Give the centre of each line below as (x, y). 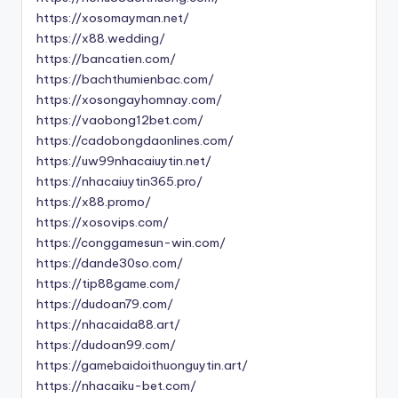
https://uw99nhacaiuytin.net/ (124, 161)
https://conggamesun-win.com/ (131, 243)
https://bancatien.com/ (106, 59)
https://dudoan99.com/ (106, 345)
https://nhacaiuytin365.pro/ (119, 182)
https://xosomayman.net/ (113, 18)
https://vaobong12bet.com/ (120, 120)
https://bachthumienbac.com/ (125, 80)
